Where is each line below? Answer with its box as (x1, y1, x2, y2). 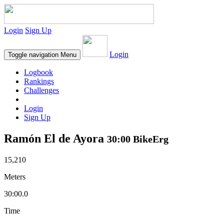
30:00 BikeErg (107, 133, 168, 144)
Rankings (24, 77, 54, 85)
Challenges (24, 86, 59, 94)
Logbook (24, 68, 53, 76)
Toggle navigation (8, 51, 58, 58)
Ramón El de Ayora (4, 131, 107, 145)
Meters (4, 172, 25, 181)
